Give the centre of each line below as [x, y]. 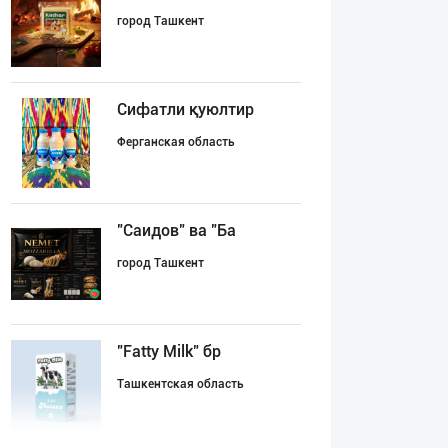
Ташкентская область [180, 384]
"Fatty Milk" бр [169, 351]
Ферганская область [176, 142]
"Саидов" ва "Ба [176, 230]
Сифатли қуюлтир [185, 109]
